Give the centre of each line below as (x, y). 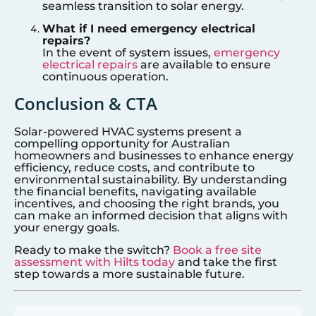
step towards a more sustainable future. (129, 274)
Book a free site (217, 250)
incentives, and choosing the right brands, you (147, 204)
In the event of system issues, (128, 52)
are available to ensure (204, 64)
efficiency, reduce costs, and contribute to (134, 168)
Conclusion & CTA (86, 104)
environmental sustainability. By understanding (151, 180)
